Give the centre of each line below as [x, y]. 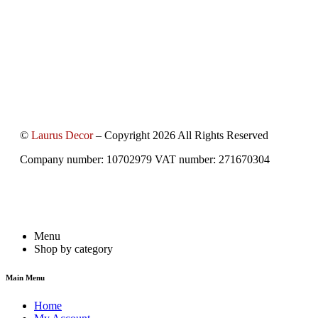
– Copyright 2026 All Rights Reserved [181, 136]
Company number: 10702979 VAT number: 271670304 [145, 160]
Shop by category [73, 249]
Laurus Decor [62, 136]
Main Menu [25, 278]
